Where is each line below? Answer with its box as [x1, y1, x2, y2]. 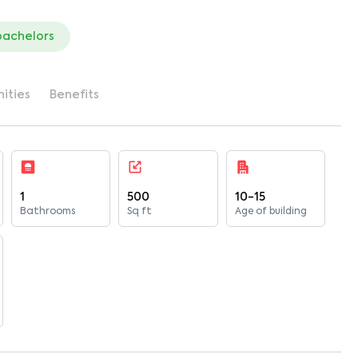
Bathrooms [20, 207, 76, 217]
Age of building [234, 207, 307, 217]
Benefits [50, 89, 99, 101]
